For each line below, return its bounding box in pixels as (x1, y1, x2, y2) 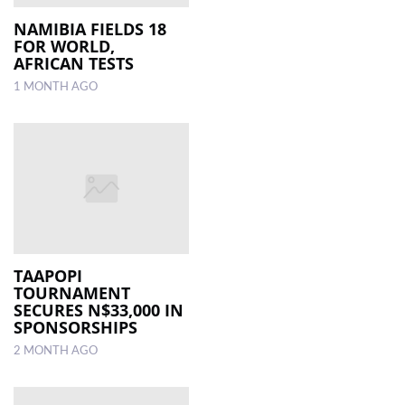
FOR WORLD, (14, 34, 115, 57)
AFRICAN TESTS (14, 52, 134, 74)
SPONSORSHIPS (14, 316, 137, 339)
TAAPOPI (14, 265, 82, 287)
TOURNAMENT (14, 282, 130, 305)
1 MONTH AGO (14, 80, 98, 92)
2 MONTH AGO (14, 345, 98, 357)
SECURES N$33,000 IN (14, 299, 184, 322)
